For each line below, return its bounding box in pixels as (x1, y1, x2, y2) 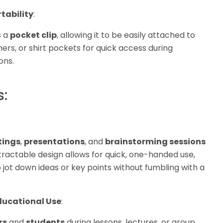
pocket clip (9, 29, 57, 41)
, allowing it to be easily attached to (56, 29, 195, 41)
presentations (23, 136, 85, 148)
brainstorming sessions (105, 136, 206, 148)
